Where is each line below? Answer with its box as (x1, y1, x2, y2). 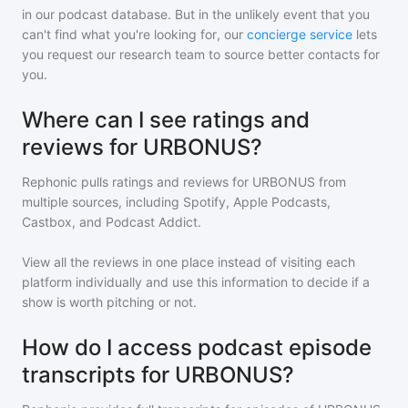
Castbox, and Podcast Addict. (22, 214, 201, 229)
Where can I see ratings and (22, 107, 310, 133)
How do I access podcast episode (22, 334, 372, 361)
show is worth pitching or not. (22, 294, 197, 310)
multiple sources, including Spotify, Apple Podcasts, (22, 194, 331, 209)
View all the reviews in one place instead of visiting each (22, 254, 355, 270)
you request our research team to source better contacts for (22, 46, 380, 62)
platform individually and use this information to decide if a (22, 274, 370, 290)
